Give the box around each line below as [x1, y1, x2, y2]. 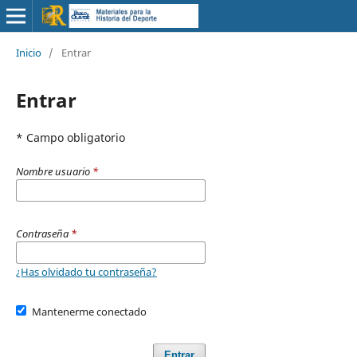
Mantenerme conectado [32, 304, 147, 319]
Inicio [15, 45, 41, 60]
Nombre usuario [15, 163, 92, 178]
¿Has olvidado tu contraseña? [15, 264, 157, 279]
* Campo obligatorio [15, 129, 125, 145]
